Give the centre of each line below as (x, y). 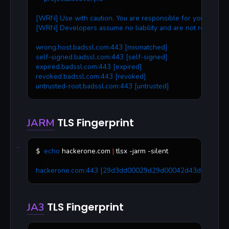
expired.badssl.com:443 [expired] (89, 67)
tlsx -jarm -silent (141, 151)
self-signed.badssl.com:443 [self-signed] (101, 57)
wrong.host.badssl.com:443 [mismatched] (101, 48)
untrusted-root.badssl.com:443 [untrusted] (102, 86)
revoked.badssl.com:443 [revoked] (91, 77)
